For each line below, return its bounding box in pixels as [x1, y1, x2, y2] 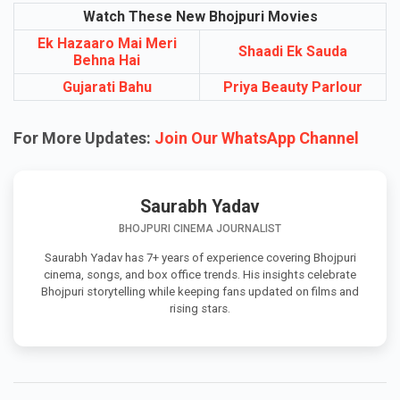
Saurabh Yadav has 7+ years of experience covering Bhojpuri [44, 250, 356, 264]
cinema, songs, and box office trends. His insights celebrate [44, 267, 356, 281]
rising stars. [170, 301, 230, 315]
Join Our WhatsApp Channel [154, 128, 359, 147]
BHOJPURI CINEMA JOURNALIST [119, 221, 281, 235]
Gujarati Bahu [62, 79, 152, 96]
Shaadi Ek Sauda [238, 43, 347, 61]
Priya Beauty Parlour [223, 79, 362, 96]
